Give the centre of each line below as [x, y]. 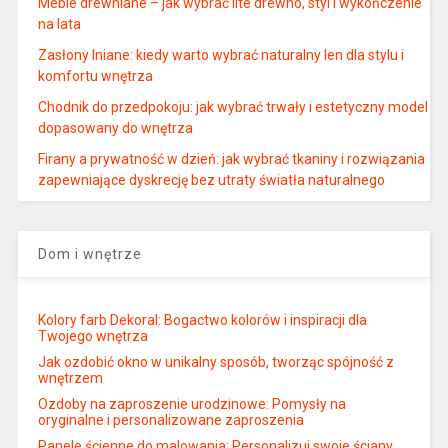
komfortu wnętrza [95, 76]
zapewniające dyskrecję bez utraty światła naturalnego [211, 180]
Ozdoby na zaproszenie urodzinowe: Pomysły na [191, 404]
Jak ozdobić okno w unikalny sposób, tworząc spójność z [215, 362]
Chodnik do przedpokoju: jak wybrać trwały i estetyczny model [232, 107]
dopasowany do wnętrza [115, 128]
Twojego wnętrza [92, 336]
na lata [59, 24]
